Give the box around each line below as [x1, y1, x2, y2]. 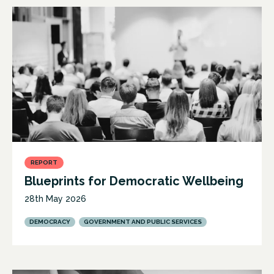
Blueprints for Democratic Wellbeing [24, 173, 243, 188]
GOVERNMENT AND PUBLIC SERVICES [84, 218, 202, 225]
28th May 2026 [24, 193, 86, 204]
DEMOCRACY [29, 218, 70, 225]
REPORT [31, 158, 57, 166]
